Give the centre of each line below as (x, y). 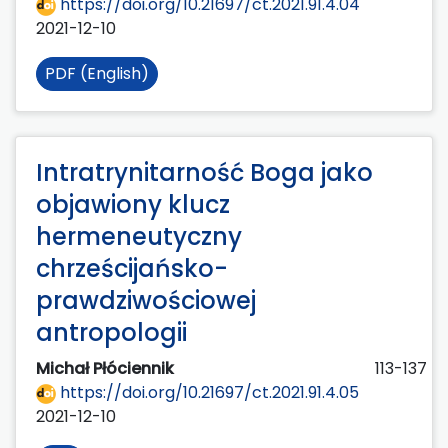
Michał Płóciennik (107, 368)
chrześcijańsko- (132, 268)
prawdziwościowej (146, 300)
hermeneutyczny (139, 236)
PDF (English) (97, 73)
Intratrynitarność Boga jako (204, 172)
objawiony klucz (133, 204)
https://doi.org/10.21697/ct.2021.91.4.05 (207, 392)
